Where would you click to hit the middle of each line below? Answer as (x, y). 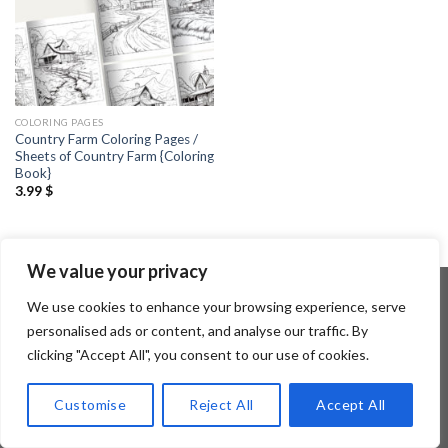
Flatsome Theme (283, 338)
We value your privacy (117, 271)
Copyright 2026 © (167, 338)
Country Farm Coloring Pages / (106, 139)
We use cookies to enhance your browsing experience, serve (216, 306)
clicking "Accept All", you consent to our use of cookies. (198, 354)
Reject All (221, 404)
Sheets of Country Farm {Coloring (114, 156)
